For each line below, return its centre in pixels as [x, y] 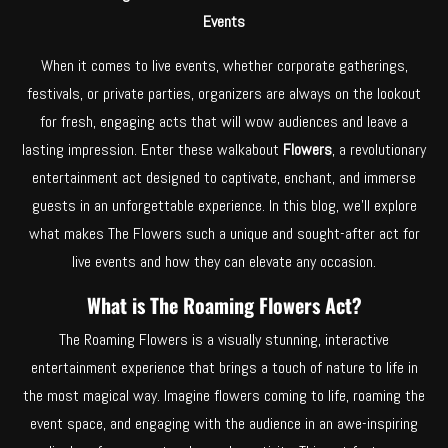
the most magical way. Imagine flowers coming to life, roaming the [224, 395]
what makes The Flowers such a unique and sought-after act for [224, 233]
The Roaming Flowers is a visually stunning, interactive [224, 339]
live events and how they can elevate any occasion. [224, 261]
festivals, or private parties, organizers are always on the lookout [224, 93]
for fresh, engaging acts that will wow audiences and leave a [224, 121]
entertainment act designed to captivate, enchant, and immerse [224, 177]
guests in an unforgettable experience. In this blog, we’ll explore [224, 205]
